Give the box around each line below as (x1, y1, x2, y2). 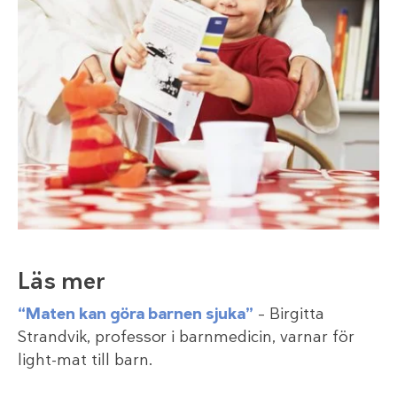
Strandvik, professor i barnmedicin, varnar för (18, 326, 354, 348)
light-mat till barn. (18, 349, 153, 371)
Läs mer (18, 266, 105, 297)
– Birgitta (253, 303, 324, 325)
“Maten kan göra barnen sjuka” (18, 303, 253, 325)
